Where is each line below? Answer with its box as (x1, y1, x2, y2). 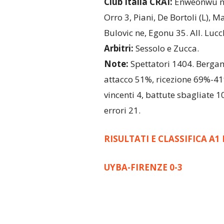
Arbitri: (103, 42, 135, 54)
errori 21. (103, 104, 140, 116)
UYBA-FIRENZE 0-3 (103, 161, 182, 173)
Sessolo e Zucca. (135, 42, 199, 54)
